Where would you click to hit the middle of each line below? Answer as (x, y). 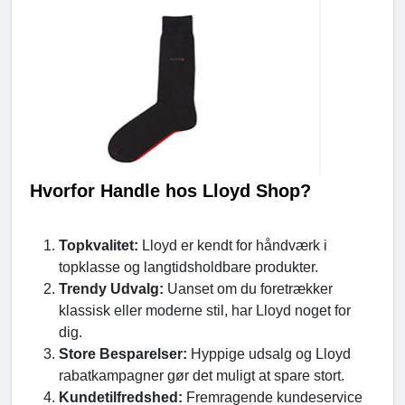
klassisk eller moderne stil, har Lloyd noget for (205, 311)
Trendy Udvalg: (113, 289)
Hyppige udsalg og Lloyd (271, 354)
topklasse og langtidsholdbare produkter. (188, 268)
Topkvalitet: (99, 246)
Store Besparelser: (125, 354)
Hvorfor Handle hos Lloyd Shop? (170, 191)
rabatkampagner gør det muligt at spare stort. (202, 376)
